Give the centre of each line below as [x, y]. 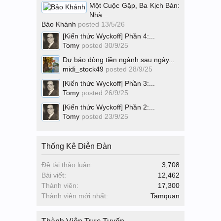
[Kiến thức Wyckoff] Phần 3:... [109, 83]
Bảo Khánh [59, 24]
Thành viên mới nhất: [75, 196]
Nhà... [99, 15]
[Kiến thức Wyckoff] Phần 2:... [109, 107]
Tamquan [165, 196]
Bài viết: [54, 175]
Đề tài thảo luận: [67, 165]
